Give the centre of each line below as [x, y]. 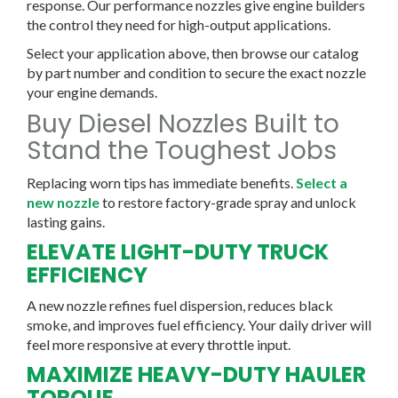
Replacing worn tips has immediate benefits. [161, 182]
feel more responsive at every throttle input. [159, 344]
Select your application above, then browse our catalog [193, 52]
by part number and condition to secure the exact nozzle [196, 72]
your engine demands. [92, 92]
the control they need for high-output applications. [179, 24]
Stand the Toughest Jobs [182, 150]
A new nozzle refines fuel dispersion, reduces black [180, 305]
